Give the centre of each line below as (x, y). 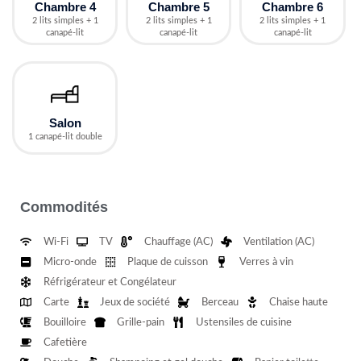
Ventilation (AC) (279, 242)
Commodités (64, 207)
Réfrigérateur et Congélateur (110, 282)
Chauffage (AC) (178, 242)
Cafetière (65, 342)
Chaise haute (299, 302)
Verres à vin (266, 262)
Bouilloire (64, 322)
